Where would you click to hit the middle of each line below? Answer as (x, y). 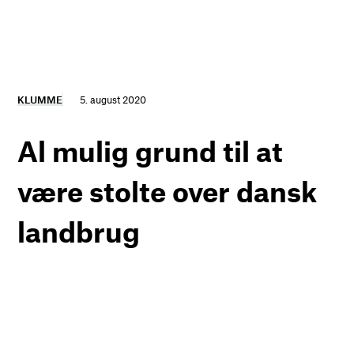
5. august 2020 (113, 99)
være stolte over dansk (168, 190)
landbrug (79, 231)
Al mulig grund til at (151, 150)
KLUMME (40, 99)
